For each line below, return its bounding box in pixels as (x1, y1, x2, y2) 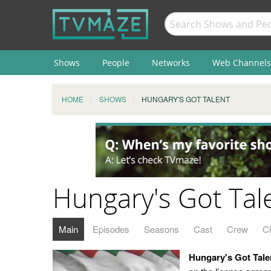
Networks (151, 56, 190, 68)
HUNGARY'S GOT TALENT (142, 94, 230, 104)
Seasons (144, 222, 179, 235)
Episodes (93, 222, 129, 235)
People (102, 56, 129, 68)
